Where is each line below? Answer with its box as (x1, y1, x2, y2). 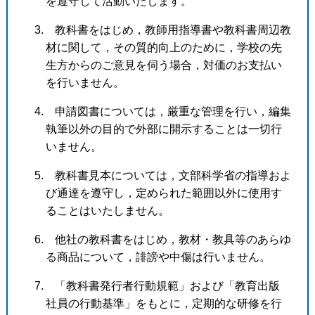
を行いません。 (45, 76, 124, 89)
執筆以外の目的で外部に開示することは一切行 (45, 122, 282, 135)
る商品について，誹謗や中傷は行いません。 (45, 250, 271, 263)
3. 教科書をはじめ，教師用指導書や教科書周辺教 (34, 23, 291, 36)
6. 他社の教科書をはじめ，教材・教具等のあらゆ (34, 233, 291, 245)
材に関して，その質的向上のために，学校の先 (45, 41, 282, 53)
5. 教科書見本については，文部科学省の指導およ (34, 169, 291, 181)
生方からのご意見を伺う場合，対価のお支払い (45, 58, 282, 71)
